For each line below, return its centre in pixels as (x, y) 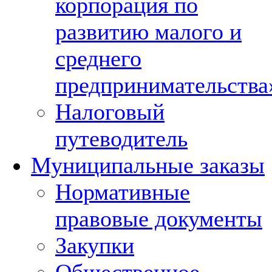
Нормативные (123, 192)
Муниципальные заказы (148, 165)
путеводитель (121, 138)
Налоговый (110, 112)
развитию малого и (148, 32)
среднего (98, 58)
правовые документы (159, 219)
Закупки (95, 245)
